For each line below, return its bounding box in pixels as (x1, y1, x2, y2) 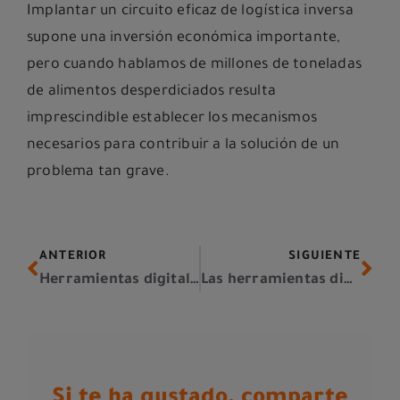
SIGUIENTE (288, 250, 361, 264)
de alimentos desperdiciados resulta (27, 84, 276, 101)
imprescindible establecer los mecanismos (27, 111, 318, 128)
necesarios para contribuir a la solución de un (27, 137, 340, 154)
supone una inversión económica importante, (27, 30, 341, 47)
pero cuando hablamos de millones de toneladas (27, 57, 362, 74)
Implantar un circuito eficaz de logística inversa (27, 4, 354, 21)
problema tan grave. (27, 164, 170, 181)
